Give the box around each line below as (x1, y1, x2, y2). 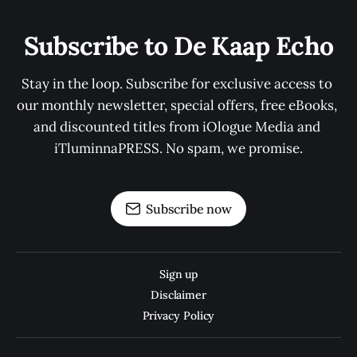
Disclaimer (150, 288, 207, 303)
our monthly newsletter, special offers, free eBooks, (17, 96, 340, 115)
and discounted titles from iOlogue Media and (33, 118, 324, 136)
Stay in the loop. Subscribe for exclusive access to (22, 75, 335, 93)
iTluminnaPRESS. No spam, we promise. (54, 139, 303, 158)
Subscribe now (146, 201, 232, 218)
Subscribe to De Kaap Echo (23, 29, 334, 63)
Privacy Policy (142, 308, 215, 324)
